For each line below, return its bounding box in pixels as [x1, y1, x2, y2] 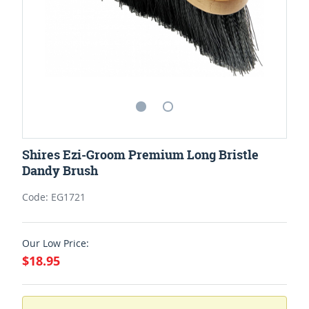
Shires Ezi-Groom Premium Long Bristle [22, 146, 259, 164]
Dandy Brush [22, 162, 98, 180]
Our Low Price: [22, 237, 89, 250]
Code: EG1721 [22, 190, 86, 204]
